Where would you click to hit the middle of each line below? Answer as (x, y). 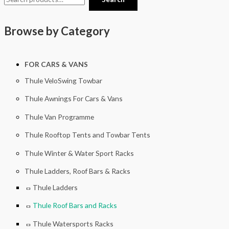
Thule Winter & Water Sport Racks (79, 153)
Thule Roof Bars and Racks (75, 205)
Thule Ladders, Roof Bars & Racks (77, 171)
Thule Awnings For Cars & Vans (74, 99)
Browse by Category (57, 31)
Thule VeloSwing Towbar (63, 80)
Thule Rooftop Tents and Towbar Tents (87, 135)
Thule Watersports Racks (73, 223)
